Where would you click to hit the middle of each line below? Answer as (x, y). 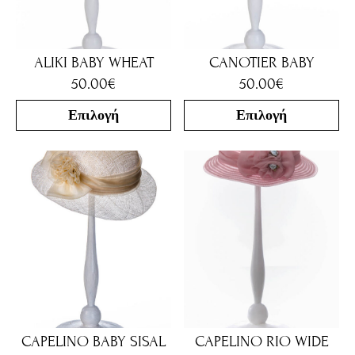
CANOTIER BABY (261, 62)
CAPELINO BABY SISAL (94, 341)
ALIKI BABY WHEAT (94, 62)
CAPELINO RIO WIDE (261, 341)
